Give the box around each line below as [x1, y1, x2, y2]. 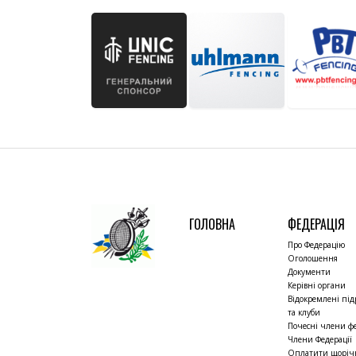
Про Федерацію [288, 239, 346, 250]
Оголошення [288, 253, 339, 264]
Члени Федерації [288, 334, 353, 345]
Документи [288, 266, 331, 277]
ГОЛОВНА [189, 215, 236, 234]
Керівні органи [288, 280, 346, 291]
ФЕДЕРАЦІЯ [288, 215, 346, 234]
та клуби [288, 307, 321, 318]
